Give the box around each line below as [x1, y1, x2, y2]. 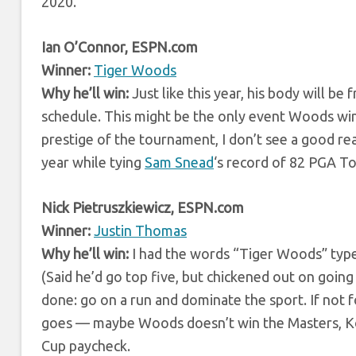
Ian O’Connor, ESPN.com [41, 38, 198, 55]
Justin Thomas [94, 222, 187, 238]
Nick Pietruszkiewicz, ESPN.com [41, 199, 244, 215]
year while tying [41, 153, 145, 170]
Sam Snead [145, 153, 214, 170]
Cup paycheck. [41, 337, 130, 354]
